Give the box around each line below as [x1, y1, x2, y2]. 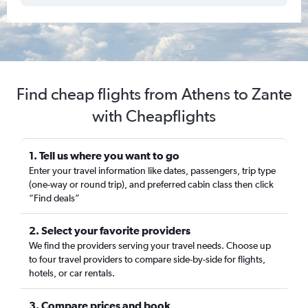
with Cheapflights [92, 106, 216, 126]
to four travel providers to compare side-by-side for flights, [29, 254, 265, 265]
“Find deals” [29, 192, 80, 203]
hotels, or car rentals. [29, 267, 115, 278]
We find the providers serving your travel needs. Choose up [29, 240, 271, 251]
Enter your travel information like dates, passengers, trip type [29, 165, 276, 176]
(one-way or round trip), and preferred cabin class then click [29, 179, 274, 190]
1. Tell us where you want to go [29, 149, 179, 162]
